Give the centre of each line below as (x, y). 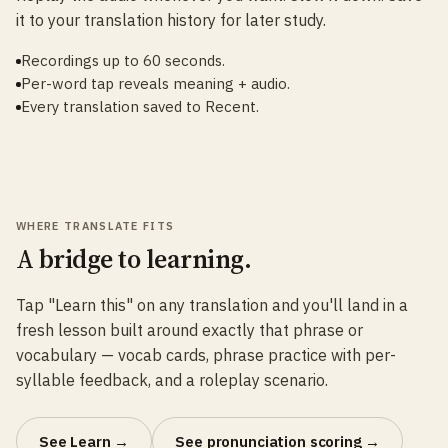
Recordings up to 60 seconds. (123, 60)
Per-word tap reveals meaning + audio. (155, 83)
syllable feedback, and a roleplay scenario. (172, 380)
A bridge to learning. (134, 259)
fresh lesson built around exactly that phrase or (189, 330)
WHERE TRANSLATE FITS (95, 226)
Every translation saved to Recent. (140, 106)
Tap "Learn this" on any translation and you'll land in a (212, 305)
